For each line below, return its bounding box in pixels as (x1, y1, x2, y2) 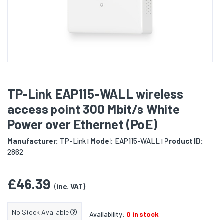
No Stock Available (12, 208, 70, 217)
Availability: (89, 210, 126, 219)
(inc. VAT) (54, 182, 85, 191)
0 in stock (126, 210, 159, 219)
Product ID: (164, 137, 203, 146)
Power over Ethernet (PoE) (7, 116, 157, 132)
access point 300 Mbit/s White (7, 101, 180, 117)
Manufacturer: (7, 137, 58, 146)
